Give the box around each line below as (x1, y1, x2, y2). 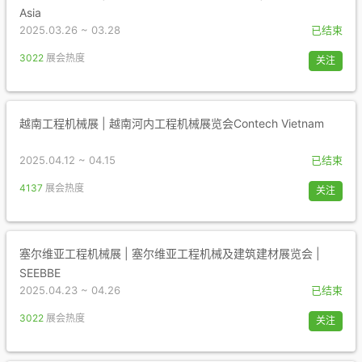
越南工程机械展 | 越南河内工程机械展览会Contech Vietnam (19, 116, 324, 130)
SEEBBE (19, 266, 61, 280)
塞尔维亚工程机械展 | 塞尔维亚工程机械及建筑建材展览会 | (19, 246, 320, 260)
